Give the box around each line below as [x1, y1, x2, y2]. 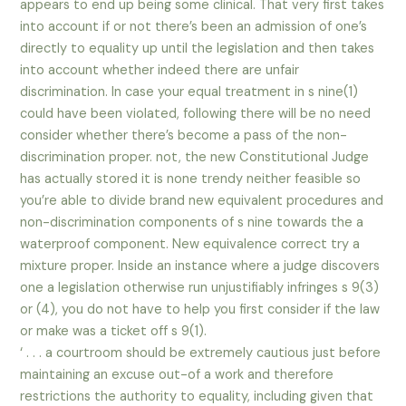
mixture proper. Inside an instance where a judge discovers [20, 257, 381, 275]
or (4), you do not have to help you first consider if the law [20, 301, 381, 319]
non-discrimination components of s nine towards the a [20, 214, 364, 232]
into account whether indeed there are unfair [20, 62, 300, 80]
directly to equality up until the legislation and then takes [20, 40, 375, 58]
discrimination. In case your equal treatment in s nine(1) [20, 83, 359, 101]
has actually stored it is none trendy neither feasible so [20, 170, 362, 188]
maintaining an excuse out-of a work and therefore [20, 366, 334, 384]
